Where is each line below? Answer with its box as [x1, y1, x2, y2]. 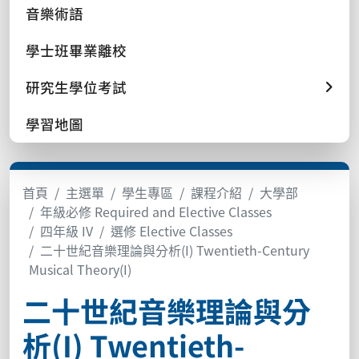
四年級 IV [40, 220, 93, 240]
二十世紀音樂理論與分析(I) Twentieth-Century [40, 240, 309, 260]
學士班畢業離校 [26, 39, 127, 60]
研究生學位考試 [26, 76, 127, 97]
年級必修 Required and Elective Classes [40, 201, 272, 221]
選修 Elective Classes [111, 220, 232, 240]
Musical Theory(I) [29, 259, 131, 279]
